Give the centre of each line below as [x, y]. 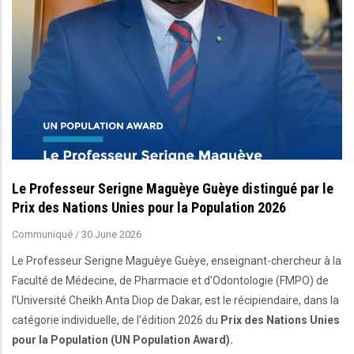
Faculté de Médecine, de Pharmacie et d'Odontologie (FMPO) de [170, 280]
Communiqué [42, 234]
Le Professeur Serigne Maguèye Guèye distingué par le [173, 188]
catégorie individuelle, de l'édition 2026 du [116, 320]
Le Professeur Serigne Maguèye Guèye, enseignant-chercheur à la [177, 260]
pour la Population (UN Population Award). [122, 339]
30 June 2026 [111, 234]
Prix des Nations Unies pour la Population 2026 [149, 207]
